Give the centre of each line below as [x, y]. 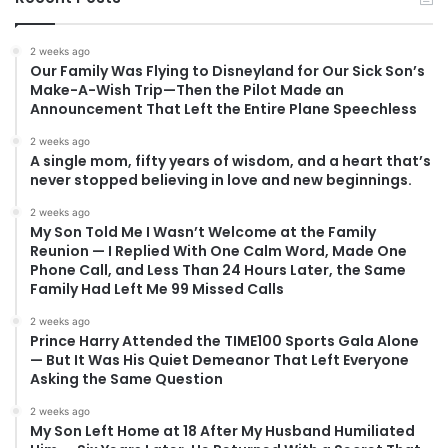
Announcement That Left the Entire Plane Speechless [223, 109]
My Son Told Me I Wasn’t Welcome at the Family [203, 232]
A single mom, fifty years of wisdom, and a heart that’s [230, 161]
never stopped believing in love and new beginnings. [221, 180]
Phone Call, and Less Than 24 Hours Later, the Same [218, 270]
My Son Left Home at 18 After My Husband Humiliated [222, 431]
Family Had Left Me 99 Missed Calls [157, 289]
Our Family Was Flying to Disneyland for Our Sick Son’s [227, 71]
